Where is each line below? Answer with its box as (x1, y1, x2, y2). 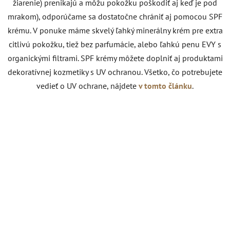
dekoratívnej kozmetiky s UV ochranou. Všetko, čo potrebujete (8, 66, 222, 77)
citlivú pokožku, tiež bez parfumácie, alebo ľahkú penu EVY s (9, 39, 221, 49)
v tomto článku (139, 80, 192, 91)
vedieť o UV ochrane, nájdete (36, 80, 137, 91)
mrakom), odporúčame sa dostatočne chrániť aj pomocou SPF (8, 11, 222, 22)
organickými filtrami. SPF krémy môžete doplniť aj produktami (7, 52, 223, 63)
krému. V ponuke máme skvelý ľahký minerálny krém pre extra (7, 25, 223, 35)
